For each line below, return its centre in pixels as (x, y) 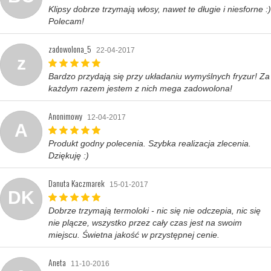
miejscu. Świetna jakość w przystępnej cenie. (134, 234)
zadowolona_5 (70, 48)
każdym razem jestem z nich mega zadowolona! (140, 88)
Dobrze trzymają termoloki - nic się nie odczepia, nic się (155, 210)
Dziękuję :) (69, 155)
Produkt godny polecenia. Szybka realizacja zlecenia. (150, 143)
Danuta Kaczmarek (77, 183)
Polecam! (66, 21)
